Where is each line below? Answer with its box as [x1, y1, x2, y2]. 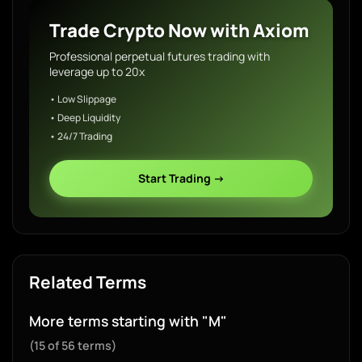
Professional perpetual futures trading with [49, 48, 270, 64]
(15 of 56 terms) [29, 338, 116, 353]
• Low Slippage [49, 92, 116, 106]
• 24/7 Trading [49, 129, 112, 143]
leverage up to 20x [49, 64, 145, 79]
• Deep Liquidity [49, 111, 120, 124]
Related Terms [29, 271, 146, 293]
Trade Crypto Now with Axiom [49, 18, 309, 43]
